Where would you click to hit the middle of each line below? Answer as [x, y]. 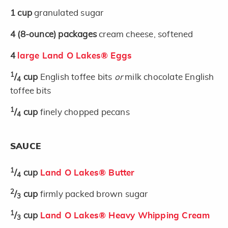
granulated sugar [69, 13]
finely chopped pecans [85, 112]
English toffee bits [77, 77]
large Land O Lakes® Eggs [75, 55]
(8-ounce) [38, 34]
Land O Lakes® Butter [87, 173]
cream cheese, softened [146, 34]
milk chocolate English [168, 77]
